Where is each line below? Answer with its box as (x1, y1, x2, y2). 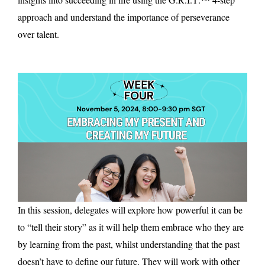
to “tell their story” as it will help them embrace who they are (18, 221, 244, 234)
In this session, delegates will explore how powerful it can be (18, 203, 243, 216)
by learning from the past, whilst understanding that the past (18, 238, 240, 251)
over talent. (18, 28, 59, 41)
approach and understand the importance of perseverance (18, 11, 230, 24)
